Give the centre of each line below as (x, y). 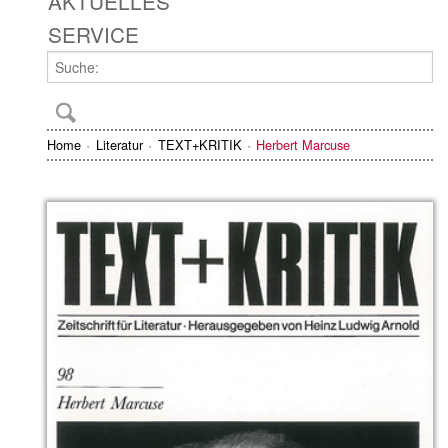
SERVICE (93, 33)
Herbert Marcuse (303, 145)
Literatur (119, 145)
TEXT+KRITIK (199, 145)
